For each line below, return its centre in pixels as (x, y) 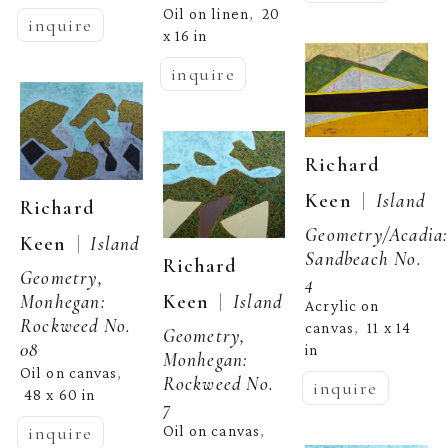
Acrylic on (342, 305)
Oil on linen (205, 13)
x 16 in (185, 36)
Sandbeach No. (363, 258)
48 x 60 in (60, 395)
